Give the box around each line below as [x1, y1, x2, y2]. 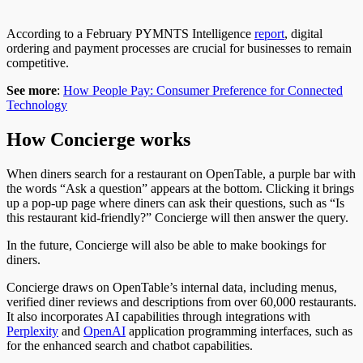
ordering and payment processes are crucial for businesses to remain [6, 41, 352, 55]
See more [6, 83, 57, 97]
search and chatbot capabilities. [92, 338, 253, 352]
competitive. [6, 55, 69, 70]
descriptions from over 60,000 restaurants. [139, 294, 357, 309]
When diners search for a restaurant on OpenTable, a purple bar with [6, 166, 356, 181]
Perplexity [6, 323, 58, 338]
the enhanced [24, 338, 92, 352]
